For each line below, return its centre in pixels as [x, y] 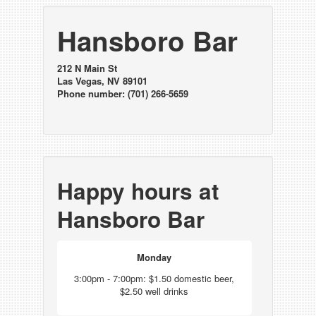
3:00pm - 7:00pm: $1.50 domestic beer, [154, 278]
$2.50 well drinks [154, 291]
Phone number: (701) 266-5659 [122, 93]
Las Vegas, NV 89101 [102, 81]
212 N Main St [87, 68]
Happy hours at [138, 191]
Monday [154, 257]
